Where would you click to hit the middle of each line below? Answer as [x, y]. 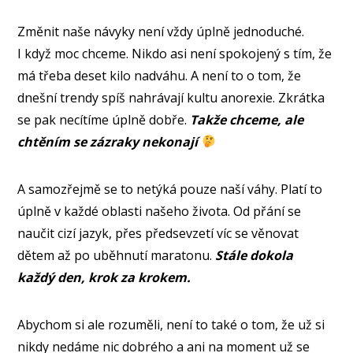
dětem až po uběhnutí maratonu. [117, 255]
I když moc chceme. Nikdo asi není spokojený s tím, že [175, 53]
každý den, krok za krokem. [104, 277]
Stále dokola [256, 255]
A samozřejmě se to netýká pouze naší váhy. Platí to [170, 189]
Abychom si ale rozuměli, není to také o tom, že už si [171, 324]
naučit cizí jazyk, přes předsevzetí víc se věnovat [158, 233]
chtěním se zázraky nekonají [110, 141]
